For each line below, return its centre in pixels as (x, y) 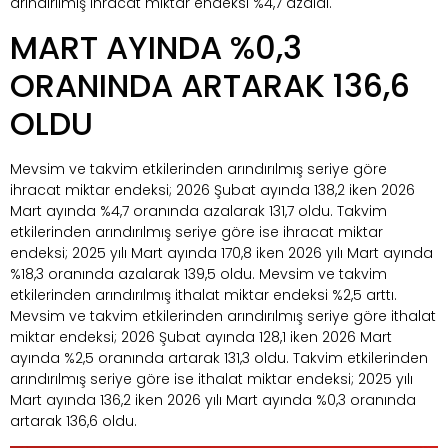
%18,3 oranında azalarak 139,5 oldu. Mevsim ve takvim (198, 273)
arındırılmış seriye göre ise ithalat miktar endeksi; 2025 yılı (211, 378)
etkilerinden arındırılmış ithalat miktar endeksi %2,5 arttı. (203, 294)
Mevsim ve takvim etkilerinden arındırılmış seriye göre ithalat (223, 315)
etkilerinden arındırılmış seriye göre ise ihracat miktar (196, 231)
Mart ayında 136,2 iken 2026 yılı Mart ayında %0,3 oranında (213, 399)
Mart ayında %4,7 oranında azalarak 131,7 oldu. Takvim (198, 210)
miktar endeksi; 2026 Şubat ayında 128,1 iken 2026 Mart (201, 336)
